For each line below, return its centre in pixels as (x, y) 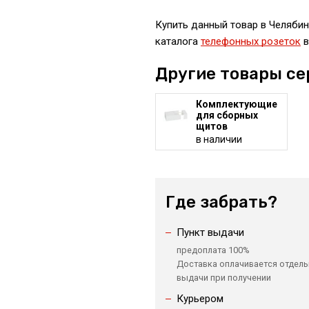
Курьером (200, 299)
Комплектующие (236, 104)
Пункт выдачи (210, 232)
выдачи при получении (223, 278)
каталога (178, 41)
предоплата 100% (213, 250)
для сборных (227, 115)
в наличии (219, 139)
